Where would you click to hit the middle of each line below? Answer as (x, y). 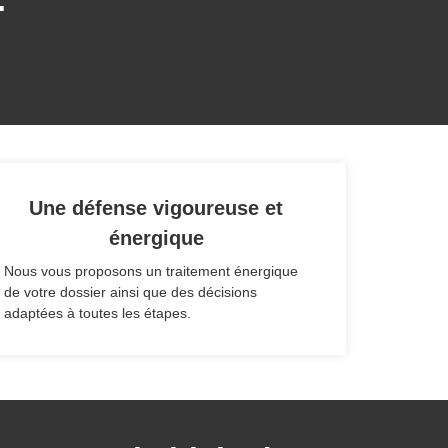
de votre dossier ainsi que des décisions (130, 292)
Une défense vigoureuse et (156, 208)
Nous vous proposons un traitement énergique (151, 271)
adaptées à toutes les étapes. (97, 313)
